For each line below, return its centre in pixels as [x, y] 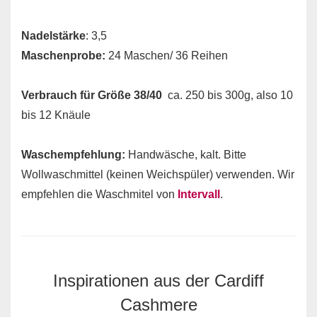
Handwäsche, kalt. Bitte [186, 155]
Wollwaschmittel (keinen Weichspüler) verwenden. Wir [158, 174]
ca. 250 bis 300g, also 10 [227, 95]
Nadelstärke [53, 36]
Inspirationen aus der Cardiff [158, 281]
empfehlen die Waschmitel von [99, 194]
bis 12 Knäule [56, 115]
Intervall [199, 194]
